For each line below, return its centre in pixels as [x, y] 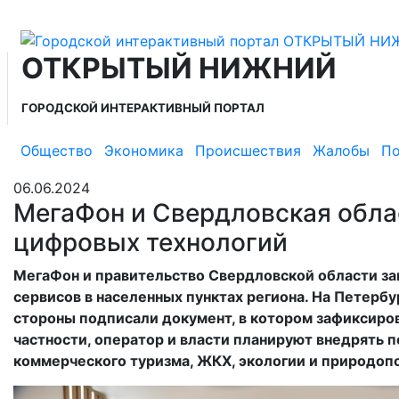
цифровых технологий [151, 242]
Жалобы [341, 151]
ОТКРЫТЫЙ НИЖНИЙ [179, 68]
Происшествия [248, 151]
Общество [57, 151]
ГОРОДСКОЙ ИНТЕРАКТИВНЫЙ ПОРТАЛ [143, 107]
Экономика [144, 151]
